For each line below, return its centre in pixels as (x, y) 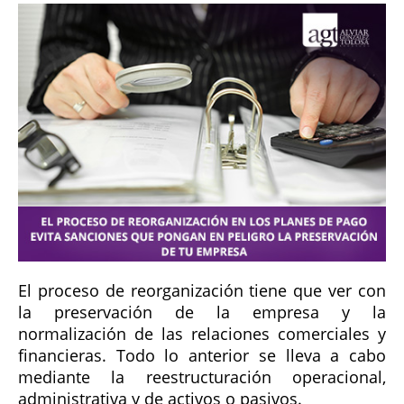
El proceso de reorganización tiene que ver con (202, 291)
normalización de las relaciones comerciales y (202, 334)
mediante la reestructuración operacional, (202, 377)
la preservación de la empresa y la (202, 312)
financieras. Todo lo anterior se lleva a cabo (202, 356)
